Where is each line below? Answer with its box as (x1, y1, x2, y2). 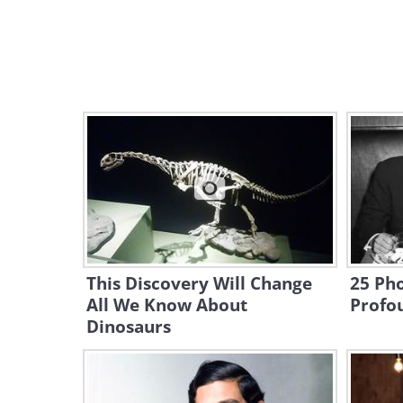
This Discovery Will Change (86, 272, 312, 295)
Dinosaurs (86, 315, 171, 338)
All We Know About (86, 293, 247, 317)
